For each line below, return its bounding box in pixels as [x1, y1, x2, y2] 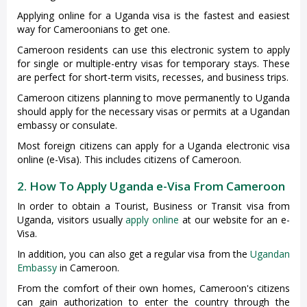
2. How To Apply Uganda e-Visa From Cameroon [17, 178, 285, 195]
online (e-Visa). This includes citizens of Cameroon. [17, 153, 241, 167]
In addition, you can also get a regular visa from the [17, 247, 250, 261]
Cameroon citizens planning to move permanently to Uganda [17, 91, 290, 105]
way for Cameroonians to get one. [17, 23, 170, 36]
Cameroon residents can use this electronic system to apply [17, 43, 290, 57]
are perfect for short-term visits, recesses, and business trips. [17, 71, 288, 84]
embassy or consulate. [17, 119, 117, 132]
